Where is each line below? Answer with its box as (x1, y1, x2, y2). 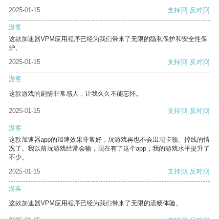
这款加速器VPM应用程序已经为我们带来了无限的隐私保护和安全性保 (9, 35, 207, 43)
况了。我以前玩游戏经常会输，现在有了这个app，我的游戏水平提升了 (9, 145, 210, 153)
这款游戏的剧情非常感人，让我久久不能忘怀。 (9, 90, 142, 98)
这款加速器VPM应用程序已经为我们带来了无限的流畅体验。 (9, 199, 182, 207)
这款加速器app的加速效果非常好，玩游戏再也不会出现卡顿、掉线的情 (9, 136, 210, 144)
